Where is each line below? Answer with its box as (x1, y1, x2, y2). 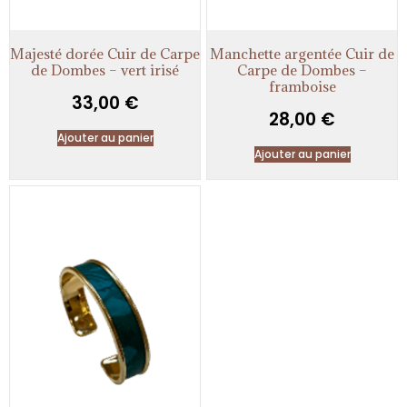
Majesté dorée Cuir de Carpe (10, 44, 200, 63)
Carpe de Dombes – (237, 60, 367, 79)
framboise (268, 76, 336, 95)
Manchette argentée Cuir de (210, 44, 394, 63)
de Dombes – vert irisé (31, 60, 179, 79)
